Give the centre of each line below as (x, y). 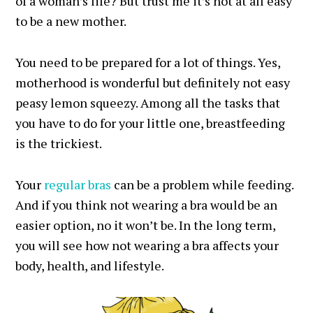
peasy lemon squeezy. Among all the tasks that (148, 103)
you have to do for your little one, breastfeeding (151, 123)
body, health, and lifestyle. (90, 265)
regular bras (78, 184)
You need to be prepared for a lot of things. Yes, (148, 62)
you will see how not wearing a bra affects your (147, 245)
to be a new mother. (71, 21)
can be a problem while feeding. (203, 184)
